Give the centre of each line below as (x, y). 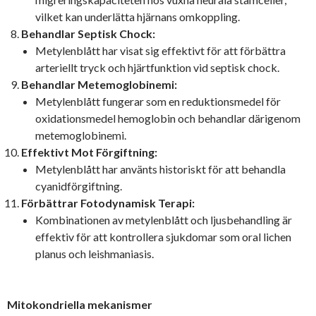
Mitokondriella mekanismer (80, 304)
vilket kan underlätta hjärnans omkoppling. (138, 16)
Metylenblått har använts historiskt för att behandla (160, 169)
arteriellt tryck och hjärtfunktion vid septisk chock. (157, 67)
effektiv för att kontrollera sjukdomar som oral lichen (163, 236)
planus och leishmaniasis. (95, 253)
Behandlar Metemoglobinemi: (99, 84)
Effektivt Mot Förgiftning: (89, 152)
